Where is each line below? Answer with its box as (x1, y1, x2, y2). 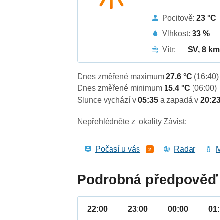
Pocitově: (162, 13, 197, 22)
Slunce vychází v (77, 96, 138, 105)
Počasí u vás (95, 145, 140, 154)
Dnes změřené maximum (77, 72, 166, 81)
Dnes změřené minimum (77, 84, 165, 93)
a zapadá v (160, 96, 201, 105)
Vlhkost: (162, 29, 192, 38)
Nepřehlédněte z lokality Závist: (77, 117, 187, 126)
